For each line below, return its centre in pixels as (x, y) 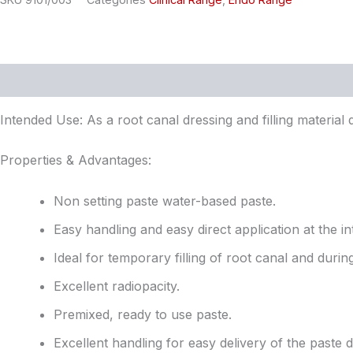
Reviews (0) (127, 80)
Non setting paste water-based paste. (165, 201)
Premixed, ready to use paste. (143, 314)
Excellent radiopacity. (117, 286)
